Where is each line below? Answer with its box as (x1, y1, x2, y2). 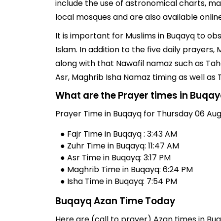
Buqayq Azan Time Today (55, 194, 175, 208)
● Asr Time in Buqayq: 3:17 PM (60, 152, 171, 163)
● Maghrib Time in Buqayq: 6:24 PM (60, 164, 193, 175)
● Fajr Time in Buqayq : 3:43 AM (60, 128, 177, 140)
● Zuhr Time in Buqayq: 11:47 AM (60, 140, 179, 151)
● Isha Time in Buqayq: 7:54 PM (60, 176, 177, 187)
